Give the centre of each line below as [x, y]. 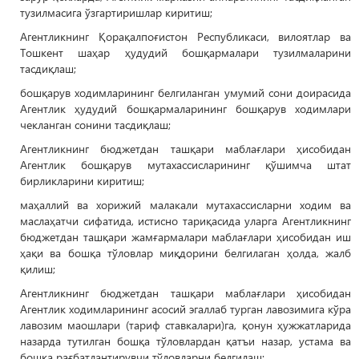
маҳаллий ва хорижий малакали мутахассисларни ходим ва [186, 205]
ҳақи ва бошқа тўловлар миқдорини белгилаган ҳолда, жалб [186, 253]
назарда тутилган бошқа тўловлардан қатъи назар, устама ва [186, 341]
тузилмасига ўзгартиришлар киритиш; [116, 12]
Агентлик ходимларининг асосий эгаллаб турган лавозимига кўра [186, 309]
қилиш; [38, 269]
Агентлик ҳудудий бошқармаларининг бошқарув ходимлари [186, 109]
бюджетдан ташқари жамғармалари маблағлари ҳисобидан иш [186, 237]
